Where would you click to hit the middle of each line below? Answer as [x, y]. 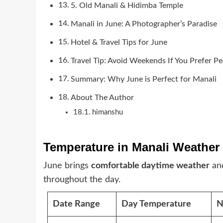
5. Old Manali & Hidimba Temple [127, 5]
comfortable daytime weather [150, 166]
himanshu [107, 112]
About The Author [103, 97]
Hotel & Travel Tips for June [119, 42]
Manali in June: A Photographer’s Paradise [144, 24]
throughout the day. [82, 179]
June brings [67, 166]
